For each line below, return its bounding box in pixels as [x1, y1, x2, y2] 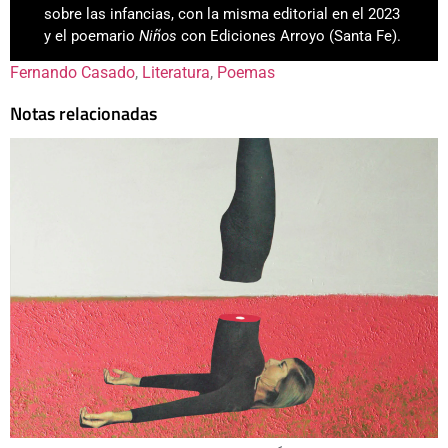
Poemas [217, 62, 275, 82]
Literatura [142, 62, 210, 82]
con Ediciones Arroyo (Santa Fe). [181, 26, 402, 45]
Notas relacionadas [10, 99, 157, 127]
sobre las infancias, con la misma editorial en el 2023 [44, 4, 401, 23]
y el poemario [44, 26, 140, 45]
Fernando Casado [10, 62, 135, 82]
